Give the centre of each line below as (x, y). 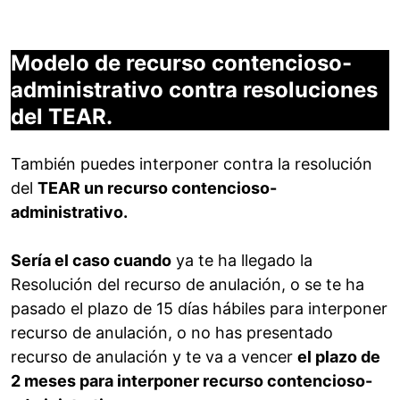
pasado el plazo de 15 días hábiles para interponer (199, 309)
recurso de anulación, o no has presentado (172, 333)
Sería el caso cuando (91, 261)
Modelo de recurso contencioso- (181, 63)
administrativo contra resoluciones (194, 90)
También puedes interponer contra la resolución (192, 164)
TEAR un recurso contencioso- (157, 188)
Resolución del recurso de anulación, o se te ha (187, 285)
